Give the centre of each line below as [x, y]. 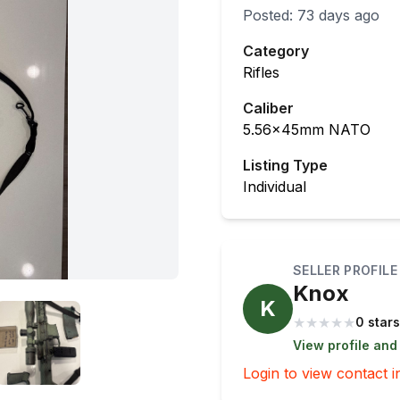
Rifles [261, 72]
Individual [275, 187]
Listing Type [285, 165]
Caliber [268, 108]
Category [276, 51]
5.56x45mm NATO [307, 129]
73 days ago [338, 15]
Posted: [270, 15]
